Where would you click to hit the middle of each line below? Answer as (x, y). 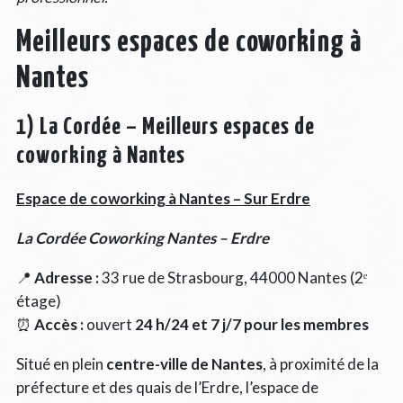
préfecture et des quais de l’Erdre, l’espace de (167, 387)
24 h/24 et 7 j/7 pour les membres (251, 324)
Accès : (58, 324)
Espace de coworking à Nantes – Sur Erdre (163, 198)
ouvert (109, 324)
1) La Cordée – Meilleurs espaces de (165, 127)
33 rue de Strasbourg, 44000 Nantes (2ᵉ (233, 277)
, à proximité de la (320, 363)
